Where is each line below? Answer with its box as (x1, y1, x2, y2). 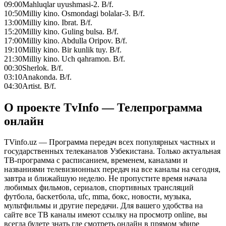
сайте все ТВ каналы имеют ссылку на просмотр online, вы (4, 210, 207, 219)
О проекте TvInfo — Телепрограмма (4, 100, 202, 114)
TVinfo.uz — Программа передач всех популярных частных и (4, 138, 215, 147)
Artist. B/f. (22, 81, 56, 90)
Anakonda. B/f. (22, 72, 72, 81)
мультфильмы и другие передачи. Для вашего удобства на (4, 201, 203, 210)
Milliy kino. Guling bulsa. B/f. (22, 27, 119, 36)
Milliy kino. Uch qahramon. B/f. (22, 54, 125, 63)
